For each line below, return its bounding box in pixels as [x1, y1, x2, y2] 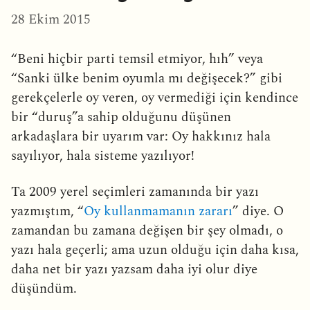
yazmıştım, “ [11, 201, 84, 221]
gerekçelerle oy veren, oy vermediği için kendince [11, 87, 298, 108]
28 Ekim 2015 [11, 10, 91, 30]
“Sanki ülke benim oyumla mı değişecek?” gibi [11, 68, 282, 89]
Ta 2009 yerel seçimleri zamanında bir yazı [11, 181, 259, 202]
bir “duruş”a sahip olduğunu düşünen [11, 107, 231, 127]
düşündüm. [11, 278, 77, 299]
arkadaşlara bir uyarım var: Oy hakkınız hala [11, 126, 271, 147]
